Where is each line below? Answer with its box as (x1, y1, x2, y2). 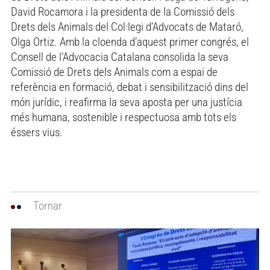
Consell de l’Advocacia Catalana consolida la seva (11, 50, 228, 64)
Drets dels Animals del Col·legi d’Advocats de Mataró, (11, 20, 243, 34)
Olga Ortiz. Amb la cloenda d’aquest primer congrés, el (11, 35, 249, 49)
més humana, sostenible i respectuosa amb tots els (11, 110, 236, 125)
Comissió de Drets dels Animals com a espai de (11, 65, 218, 80)
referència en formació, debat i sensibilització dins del (11, 80, 248, 95)
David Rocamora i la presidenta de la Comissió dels (11, 5, 234, 19)
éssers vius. (11, 125, 63, 140)
